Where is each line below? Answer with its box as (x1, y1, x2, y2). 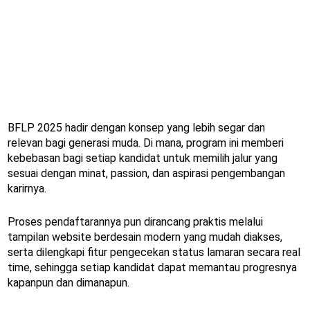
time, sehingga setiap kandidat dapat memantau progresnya (8, 260, 297, 274)
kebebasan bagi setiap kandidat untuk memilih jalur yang (8, 151, 277, 165)
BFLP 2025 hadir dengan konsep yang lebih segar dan (8, 120, 265, 134)
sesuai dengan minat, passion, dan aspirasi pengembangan (8, 166, 285, 180)
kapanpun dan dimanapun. (8, 275, 129, 289)
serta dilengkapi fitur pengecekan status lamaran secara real (8, 245, 300, 259)
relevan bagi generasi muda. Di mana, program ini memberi (8, 136, 284, 149)
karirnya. (8, 181, 46, 195)
